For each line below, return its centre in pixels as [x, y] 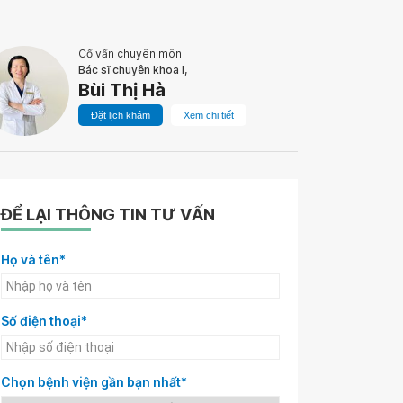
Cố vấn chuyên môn [130, 54]
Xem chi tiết [209, 115]
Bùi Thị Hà [122, 90]
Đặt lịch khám [121, 115]
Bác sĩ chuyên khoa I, [133, 70]
